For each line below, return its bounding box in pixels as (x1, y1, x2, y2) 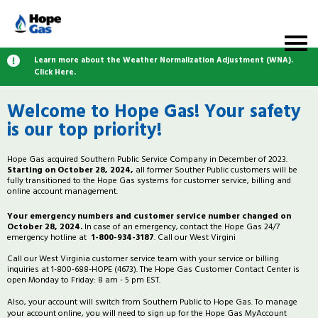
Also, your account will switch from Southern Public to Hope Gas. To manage (7, 295, 297, 309)
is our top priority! (7, 116, 162, 146)
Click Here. (33, 65, 78, 79)
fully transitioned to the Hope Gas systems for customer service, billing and (7, 173, 291, 188)
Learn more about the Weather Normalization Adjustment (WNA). (33, 53, 293, 67)
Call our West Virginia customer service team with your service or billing (7, 251, 279, 266)
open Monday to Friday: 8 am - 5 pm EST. (7, 273, 163, 287)
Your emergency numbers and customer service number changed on (7, 209, 291, 224)
